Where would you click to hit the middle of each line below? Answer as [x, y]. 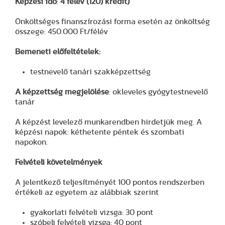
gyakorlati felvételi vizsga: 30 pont [92, 212]
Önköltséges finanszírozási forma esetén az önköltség [113, 21]
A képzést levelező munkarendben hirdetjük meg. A [108, 122]
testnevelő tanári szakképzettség [90, 72]
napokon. [31, 142]
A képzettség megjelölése [62, 92]
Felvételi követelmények [59, 162]
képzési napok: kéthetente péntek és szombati [100, 132]
